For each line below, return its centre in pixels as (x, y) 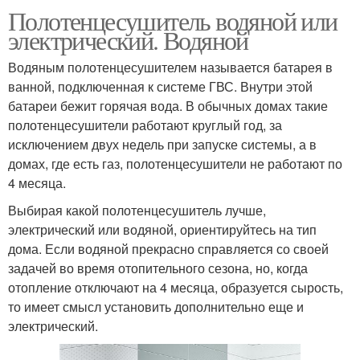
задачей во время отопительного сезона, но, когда (158, 268)
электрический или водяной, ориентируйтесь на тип (162, 230)
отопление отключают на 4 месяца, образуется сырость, (176, 288)
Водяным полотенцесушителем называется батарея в (170, 67)
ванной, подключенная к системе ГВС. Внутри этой (160, 87)
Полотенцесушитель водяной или (173, 21)
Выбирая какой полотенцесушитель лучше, (137, 211)
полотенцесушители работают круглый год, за (145, 125)
